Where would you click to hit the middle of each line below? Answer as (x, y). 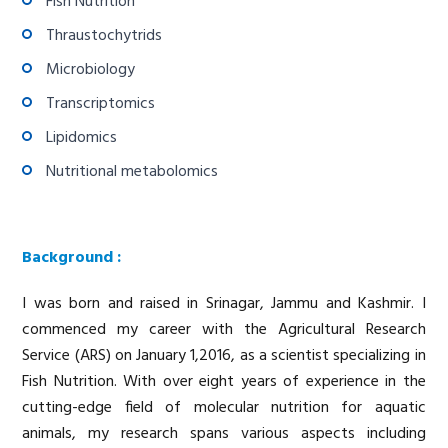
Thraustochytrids (104, 35)
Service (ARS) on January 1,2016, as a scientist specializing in (224, 355)
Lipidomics (82, 137)
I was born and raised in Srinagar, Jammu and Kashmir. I (224, 303)
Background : (72, 257)
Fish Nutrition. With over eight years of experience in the (224, 381)
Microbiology (91, 69)
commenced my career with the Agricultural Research (224, 329)
